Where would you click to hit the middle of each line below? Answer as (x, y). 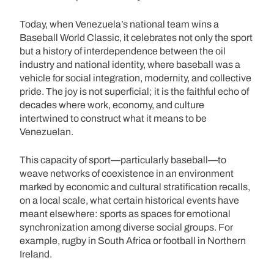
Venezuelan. (46, 131)
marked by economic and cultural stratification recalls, (135, 187)
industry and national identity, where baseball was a (130, 64)
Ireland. (36, 254)
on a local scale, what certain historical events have (129, 200)
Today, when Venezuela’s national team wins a (119, 24)
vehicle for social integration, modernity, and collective (135, 78)
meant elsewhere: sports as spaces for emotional (125, 213)
